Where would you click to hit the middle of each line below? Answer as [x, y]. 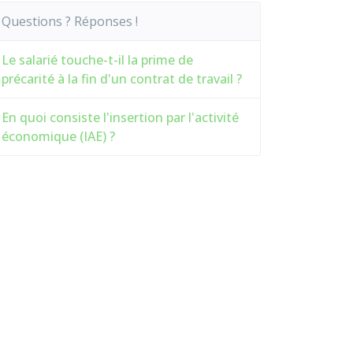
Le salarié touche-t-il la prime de [97, 60]
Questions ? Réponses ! [70, 21]
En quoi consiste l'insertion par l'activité [120, 117]
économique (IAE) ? [58, 136]
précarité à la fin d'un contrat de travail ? [122, 79]
